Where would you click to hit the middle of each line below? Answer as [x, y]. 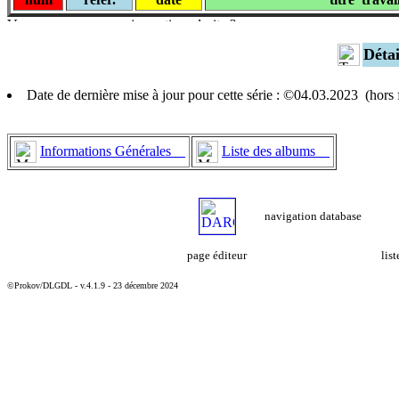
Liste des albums [276, 151]
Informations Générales [113, 151]
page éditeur [217, 255]
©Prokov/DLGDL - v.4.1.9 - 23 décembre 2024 [93, 285]
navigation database [313, 216]
